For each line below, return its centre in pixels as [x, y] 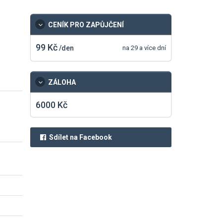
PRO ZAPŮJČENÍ [96, 25]
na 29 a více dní [144, 48]
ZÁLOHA [60, 82]
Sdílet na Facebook [79, 137]
